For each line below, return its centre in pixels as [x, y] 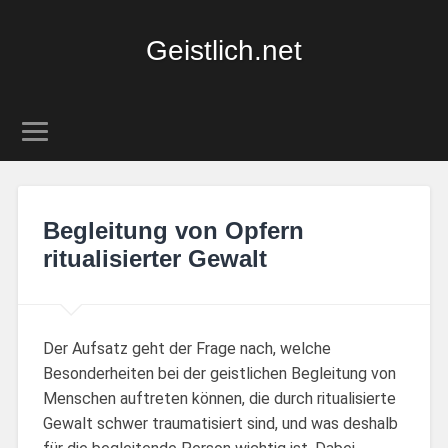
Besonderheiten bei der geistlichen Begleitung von [219, 373]
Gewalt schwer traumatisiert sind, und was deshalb [220, 423]
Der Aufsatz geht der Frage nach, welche [186, 348]
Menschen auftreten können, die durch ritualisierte [219, 398]
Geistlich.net [224, 50]
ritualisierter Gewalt [154, 258]
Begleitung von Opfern [173, 230]
